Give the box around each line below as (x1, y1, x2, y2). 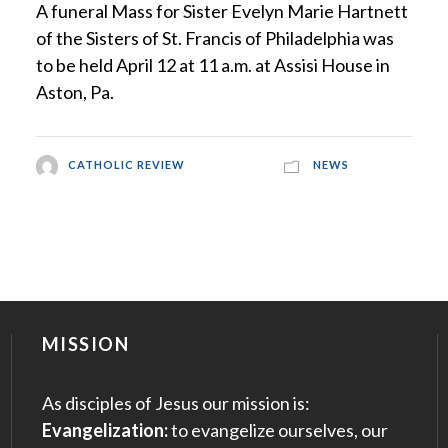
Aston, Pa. (35, 81, 114, 104)
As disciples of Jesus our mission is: (41, 391, 310, 414)
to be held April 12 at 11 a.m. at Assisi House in (35, 54, 390, 77)
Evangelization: (41, 418, 168, 441)
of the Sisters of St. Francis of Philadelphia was (35, 27, 394, 50)
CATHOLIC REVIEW (67, 158, 185, 172)
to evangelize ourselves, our (167, 418, 388, 441)
